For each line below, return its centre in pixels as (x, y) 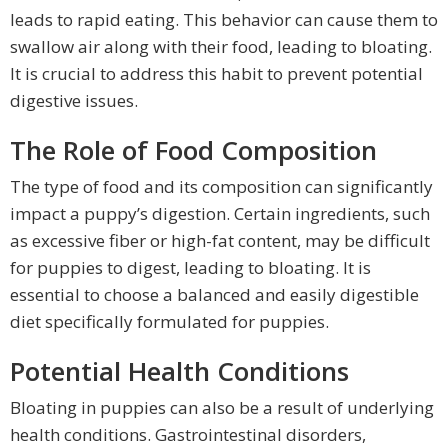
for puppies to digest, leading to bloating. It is (190, 268)
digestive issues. (74, 101)
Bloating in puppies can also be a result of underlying (222, 408)
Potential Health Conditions (179, 371)
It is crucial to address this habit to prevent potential (216, 74)
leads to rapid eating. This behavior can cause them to (224, 20)
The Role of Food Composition (193, 150)
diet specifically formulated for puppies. (169, 322)
